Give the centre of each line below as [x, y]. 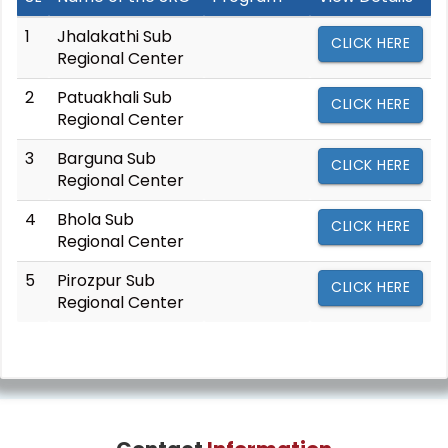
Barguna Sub [106, 158]
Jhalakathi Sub [114, 36]
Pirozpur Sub [106, 280]
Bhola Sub [95, 219]
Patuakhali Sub [114, 97]
